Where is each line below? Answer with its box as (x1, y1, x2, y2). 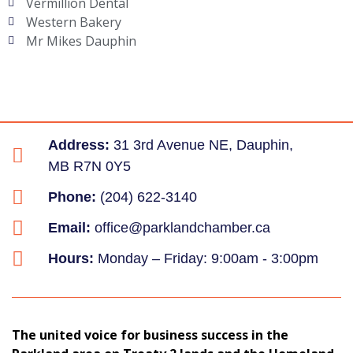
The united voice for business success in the (12, 325, 288, 344)
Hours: (48, 250, 95, 266)
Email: (48, 219, 95, 236)
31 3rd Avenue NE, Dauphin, (110, 136, 294, 153)
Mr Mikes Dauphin (25, 32, 136, 50)
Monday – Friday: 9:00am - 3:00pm (94, 250, 319, 266)
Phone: (48, 188, 97, 205)
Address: (48, 136, 110, 153)
